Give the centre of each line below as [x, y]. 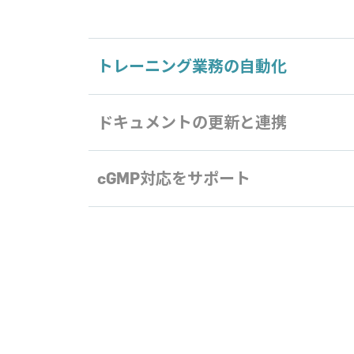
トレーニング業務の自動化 [192, 66]
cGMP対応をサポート [174, 178]
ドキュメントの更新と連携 [192, 122]
